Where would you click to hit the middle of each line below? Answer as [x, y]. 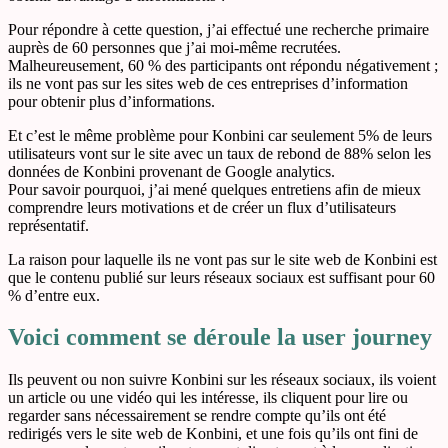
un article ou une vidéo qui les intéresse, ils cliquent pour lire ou [208, 398]
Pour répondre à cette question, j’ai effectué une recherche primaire [218, 29]
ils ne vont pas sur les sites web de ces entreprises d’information [208, 83]
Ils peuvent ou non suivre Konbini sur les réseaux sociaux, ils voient [222, 380]
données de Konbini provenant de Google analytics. [171, 171]
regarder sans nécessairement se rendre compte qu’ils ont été [197, 416]
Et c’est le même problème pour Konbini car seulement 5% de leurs [220, 135]
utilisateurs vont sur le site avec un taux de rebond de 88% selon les [219, 153]
